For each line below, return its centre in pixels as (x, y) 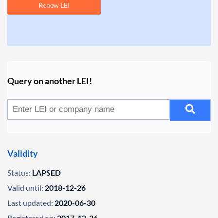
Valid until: (25, 188)
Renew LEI (54, 5)
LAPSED (46, 173)
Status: (19, 173)
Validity (23, 153)
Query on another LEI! (50, 81)
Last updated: (30, 203)
